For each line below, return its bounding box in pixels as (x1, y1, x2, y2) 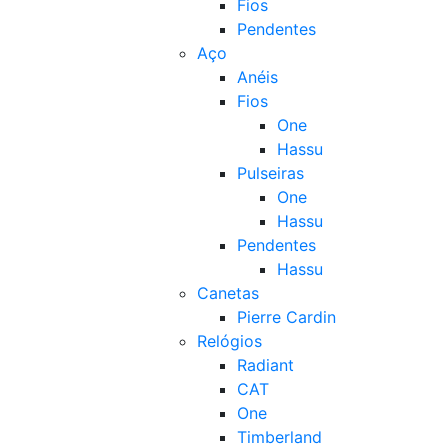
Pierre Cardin (237, 307, 336, 327)
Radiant (237, 355, 294, 375)
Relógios (197, 331, 262, 351)
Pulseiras (237, 163, 304, 183)
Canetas (197, 283, 259, 303)
